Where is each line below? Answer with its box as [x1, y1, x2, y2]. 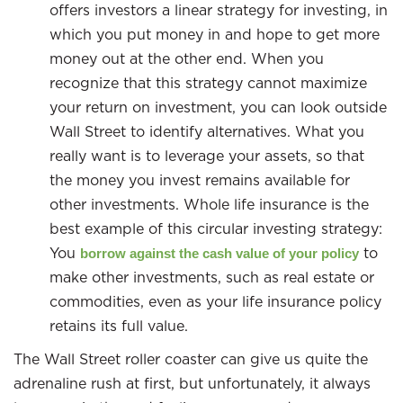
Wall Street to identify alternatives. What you [49, 122, 364, 140]
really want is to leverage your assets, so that [49, 147, 364, 165]
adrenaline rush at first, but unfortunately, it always [13, 374, 371, 392]
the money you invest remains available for [49, 171, 350, 189]
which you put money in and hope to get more [49, 25, 380, 43]
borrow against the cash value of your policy [80, 246, 359, 261]
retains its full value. [49, 317, 188, 335]
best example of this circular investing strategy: [49, 219, 382, 237]
